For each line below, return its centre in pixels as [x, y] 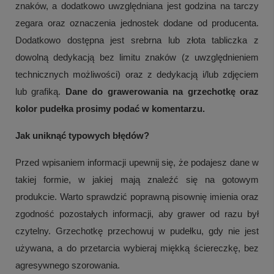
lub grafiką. [40, 91]
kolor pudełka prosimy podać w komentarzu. [110, 108]
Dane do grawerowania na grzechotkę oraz [162, 91]
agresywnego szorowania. [68, 265]
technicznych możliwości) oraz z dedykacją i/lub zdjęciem [137, 74]
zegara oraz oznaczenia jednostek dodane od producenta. [137, 23]
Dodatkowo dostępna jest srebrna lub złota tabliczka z [137, 40]
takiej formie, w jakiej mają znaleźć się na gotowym [137, 179]
